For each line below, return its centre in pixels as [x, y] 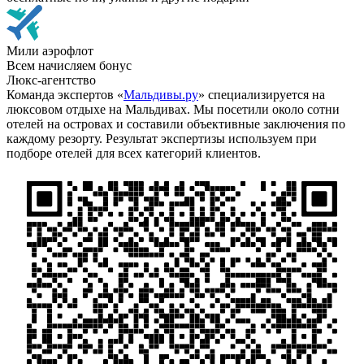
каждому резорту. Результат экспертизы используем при [162, 138]
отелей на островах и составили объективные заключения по [176, 123]
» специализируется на [262, 94]
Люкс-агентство [51, 80]
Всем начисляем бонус [69, 65]
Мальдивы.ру [161, 94]
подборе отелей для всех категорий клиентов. [134, 153]
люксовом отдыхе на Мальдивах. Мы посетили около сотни [173, 109]
